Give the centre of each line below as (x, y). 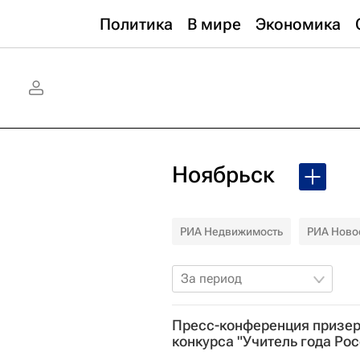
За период (211, 278)
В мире (214, 24)
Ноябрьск (223, 175)
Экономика (298, 24)
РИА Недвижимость (231, 231)
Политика (136, 24)
